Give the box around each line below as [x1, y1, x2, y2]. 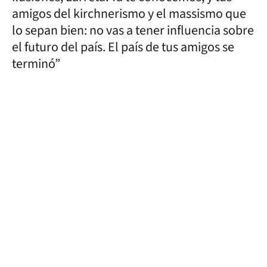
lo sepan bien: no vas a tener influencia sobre [12, 20, 254, 40]
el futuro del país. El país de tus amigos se [12, 37, 234, 57]
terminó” [12, 54, 60, 73]
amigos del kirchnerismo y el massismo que [12, 4, 246, 23]
